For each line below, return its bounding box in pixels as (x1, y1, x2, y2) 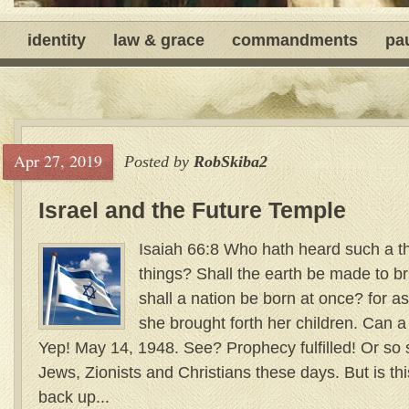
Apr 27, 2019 (14, 150, 102, 172)
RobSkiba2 (194, 152, 267, 171)
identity (27, 31, 86, 49)
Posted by (124, 152, 194, 171)
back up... (38, 387, 110, 406)
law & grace (113, 31, 204, 49)
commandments (232, 31, 358, 49)
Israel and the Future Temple (38, 197, 346, 223)
